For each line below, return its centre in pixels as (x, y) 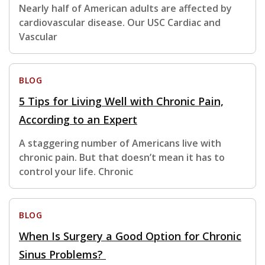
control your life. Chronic (76, 172)
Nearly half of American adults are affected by (125, 9)
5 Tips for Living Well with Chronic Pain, (121, 101)
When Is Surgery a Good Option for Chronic (130, 236)
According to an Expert (78, 120)
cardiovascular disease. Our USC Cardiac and (120, 23)
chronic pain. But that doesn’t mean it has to (122, 158)
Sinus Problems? (62, 255)
